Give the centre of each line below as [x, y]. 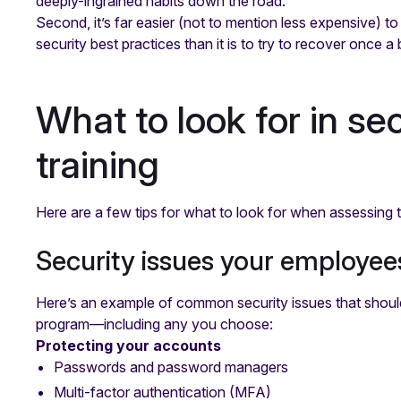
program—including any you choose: [154, 324]
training [98, 164]
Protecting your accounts [128, 345]
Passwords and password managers [171, 367]
